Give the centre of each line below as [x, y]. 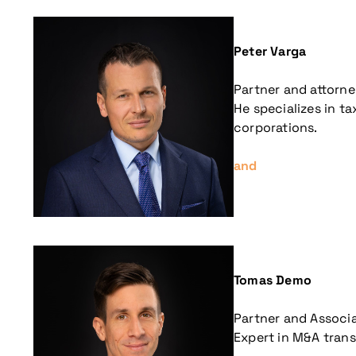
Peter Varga [270, 51]
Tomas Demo [273, 280]
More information [238, 259]
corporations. [276, 128]
